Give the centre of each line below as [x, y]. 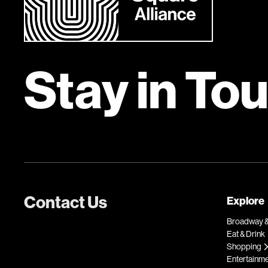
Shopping [244, 246]
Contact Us [66, 202]
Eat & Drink [246, 234]
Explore [246, 201]
